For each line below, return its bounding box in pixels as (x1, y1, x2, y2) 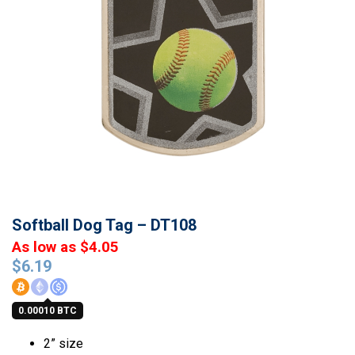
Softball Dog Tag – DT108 (12, 216, 197, 235)
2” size (44, 336, 83, 351)
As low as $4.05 (12, 239, 119, 256)
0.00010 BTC (18, 305, 77, 316)
